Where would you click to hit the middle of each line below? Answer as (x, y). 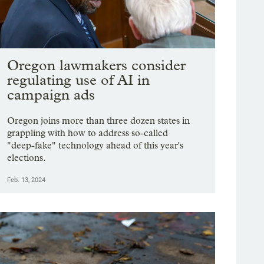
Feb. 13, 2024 (27, 180)
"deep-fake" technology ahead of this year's (95, 146)
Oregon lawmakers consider (97, 65)
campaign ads (51, 95)
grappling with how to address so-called (88, 133)
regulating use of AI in (79, 80)
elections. (27, 158)
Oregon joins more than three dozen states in (99, 121)
